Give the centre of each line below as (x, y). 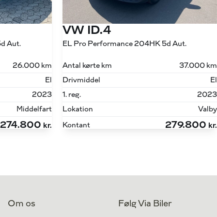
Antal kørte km (87, 66)
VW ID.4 (86, 31)
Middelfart (34, 109)
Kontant (76, 125)
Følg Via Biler (145, 203)
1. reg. (71, 95)
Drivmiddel (81, 80)
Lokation (77, 109)
